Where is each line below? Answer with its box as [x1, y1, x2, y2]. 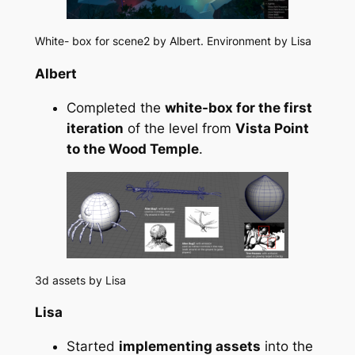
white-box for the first [164, 99, 312, 116]
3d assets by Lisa [34, 273, 126, 287]
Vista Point [235, 120, 309, 136]
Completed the [66, 99, 165, 116]
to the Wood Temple [66, 140, 199, 157]
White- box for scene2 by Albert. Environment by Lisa [34, 33, 311, 48]
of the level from [123, 120, 235, 136]
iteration [66, 120, 124, 136]
